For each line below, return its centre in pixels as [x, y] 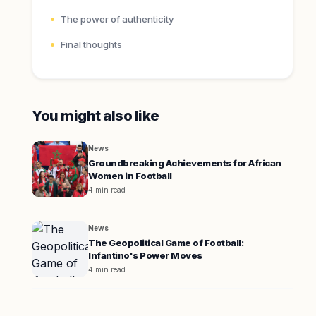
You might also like [96, 116]
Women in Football [130, 176]
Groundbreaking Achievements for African [185, 163]
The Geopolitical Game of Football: [166, 243]
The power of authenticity [117, 19]
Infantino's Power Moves [145, 255]
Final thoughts [92, 44]
